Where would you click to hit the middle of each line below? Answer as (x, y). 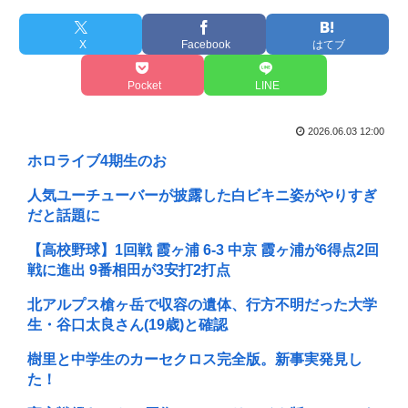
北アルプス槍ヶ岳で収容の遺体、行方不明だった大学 (202, 305)
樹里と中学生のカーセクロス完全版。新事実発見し (195, 360)
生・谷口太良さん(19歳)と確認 (127, 325)
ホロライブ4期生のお (97, 161)
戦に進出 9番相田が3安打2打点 (129, 270)
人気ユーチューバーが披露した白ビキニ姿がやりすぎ (202, 196)
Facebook (206, 44)
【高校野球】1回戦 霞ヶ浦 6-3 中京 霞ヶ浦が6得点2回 (203, 250)
